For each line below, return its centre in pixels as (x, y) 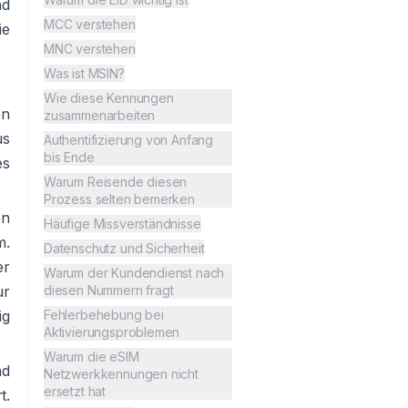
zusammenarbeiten (100, 116)
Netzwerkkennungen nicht (121, 374)
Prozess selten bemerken (119, 199)
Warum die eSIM (92, 357)
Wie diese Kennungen (109, 98)
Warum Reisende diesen (116, 182)
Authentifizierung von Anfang (129, 140)
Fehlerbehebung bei (104, 315)
